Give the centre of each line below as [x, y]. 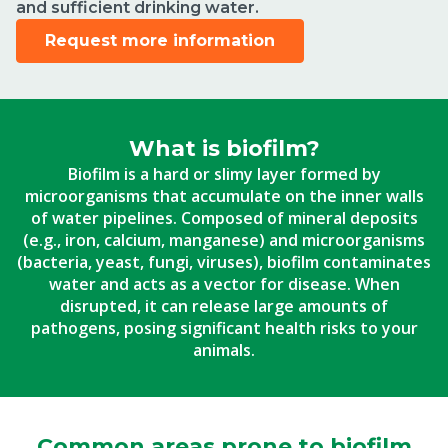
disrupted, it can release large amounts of [224, 306]
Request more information [160, 40]
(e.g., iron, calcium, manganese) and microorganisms [224, 240]
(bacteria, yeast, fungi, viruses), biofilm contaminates [224, 262]
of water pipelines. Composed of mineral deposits [224, 218]
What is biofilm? [224, 148]
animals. [224, 350]
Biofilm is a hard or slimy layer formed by [224, 174]
